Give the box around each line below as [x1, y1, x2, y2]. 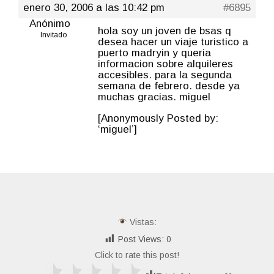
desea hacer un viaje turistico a [98, 35, 248, 48]
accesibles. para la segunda [98, 68, 232, 81]
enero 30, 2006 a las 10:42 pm [23, 1, 165, 13]
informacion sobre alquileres [98, 57, 233, 70]
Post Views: [117, 234, 164, 244]
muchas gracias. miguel [98, 91, 210, 103]
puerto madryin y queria [98, 46, 211, 59]
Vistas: [127, 217, 157, 227]
